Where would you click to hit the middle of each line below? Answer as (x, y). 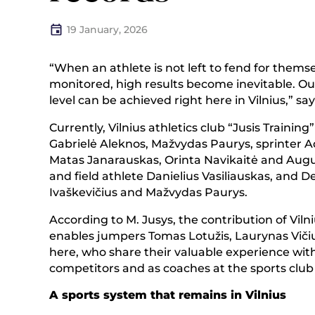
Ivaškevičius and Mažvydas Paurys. (148, 192)
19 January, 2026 (108, 29)
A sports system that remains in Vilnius (167, 295)
